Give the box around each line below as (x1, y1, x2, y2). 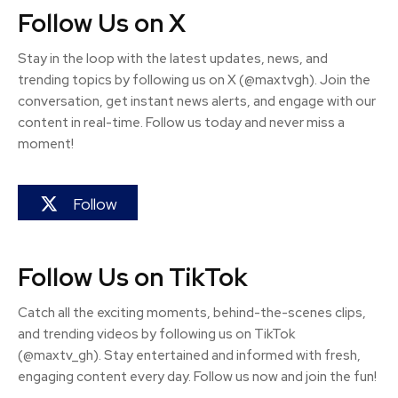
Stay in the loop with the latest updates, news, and (18, 50, 328, 68)
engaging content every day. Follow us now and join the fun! (18, 368, 377, 386)
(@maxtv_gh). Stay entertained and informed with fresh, (18, 346, 361, 365)
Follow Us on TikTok (18, 260, 248, 295)
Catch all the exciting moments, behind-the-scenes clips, (18, 304, 366, 322)
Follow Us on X (18, 6, 186, 41)
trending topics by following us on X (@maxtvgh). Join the (18, 71, 370, 90)
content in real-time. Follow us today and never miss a (18, 114, 345, 132)
